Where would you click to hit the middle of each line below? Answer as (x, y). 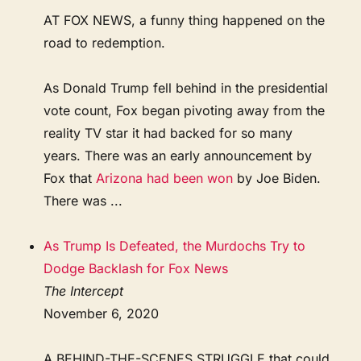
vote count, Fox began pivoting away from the (185, 110)
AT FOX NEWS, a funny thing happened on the (185, 20)
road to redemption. (105, 42)
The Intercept (84, 290)
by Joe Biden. (277, 178)
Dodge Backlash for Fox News (136, 268)
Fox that (70, 178)
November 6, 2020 (102, 313)
